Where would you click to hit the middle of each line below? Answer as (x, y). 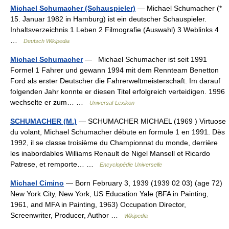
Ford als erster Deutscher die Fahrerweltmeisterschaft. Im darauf (115, 81)
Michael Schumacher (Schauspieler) (73, 8)
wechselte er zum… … (50, 102)
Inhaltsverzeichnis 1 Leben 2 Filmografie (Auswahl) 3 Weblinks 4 (114, 30)
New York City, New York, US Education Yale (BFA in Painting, (109, 194)
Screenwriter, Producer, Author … (67, 215)
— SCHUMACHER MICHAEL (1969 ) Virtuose (151, 121)
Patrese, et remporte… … (55, 164)
